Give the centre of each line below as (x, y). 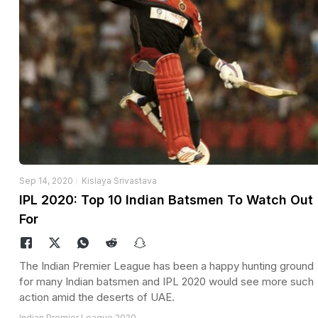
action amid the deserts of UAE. (97, 297)
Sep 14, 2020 (46, 180)
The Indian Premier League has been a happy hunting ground (166, 265)
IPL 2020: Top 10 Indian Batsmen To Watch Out (166, 199)
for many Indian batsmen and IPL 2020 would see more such (166, 281)
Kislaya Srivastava (119, 180)
